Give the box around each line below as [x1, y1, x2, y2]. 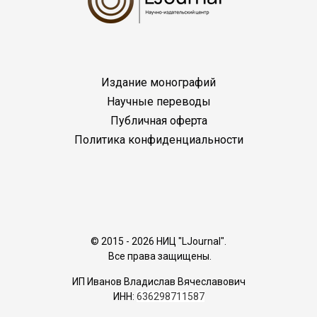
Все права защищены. [105, 250, 212, 263]
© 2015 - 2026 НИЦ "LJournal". [91, 236, 226, 248]
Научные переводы [106, 94, 211, 108]
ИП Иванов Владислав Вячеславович [71, 276, 246, 288]
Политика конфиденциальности [74, 133, 243, 147]
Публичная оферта [110, 114, 207, 128]
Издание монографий [101, 75, 216, 89]
